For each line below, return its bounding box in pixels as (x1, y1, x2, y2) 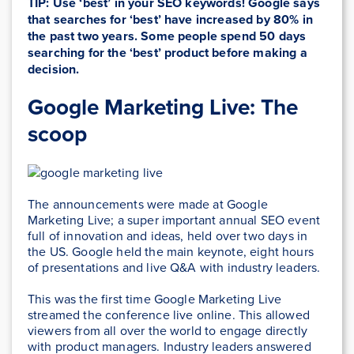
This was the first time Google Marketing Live (28, 290, 282, 308)
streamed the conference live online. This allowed (28, 306, 310, 324)
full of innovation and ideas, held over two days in (28, 227, 308, 245)
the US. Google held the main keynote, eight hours (28, 243, 314, 261)
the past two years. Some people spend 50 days (28, 27, 307, 46)
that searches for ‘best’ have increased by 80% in (28, 10, 313, 29)
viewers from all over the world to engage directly (28, 322, 308, 340)
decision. (28, 60, 80, 79)
